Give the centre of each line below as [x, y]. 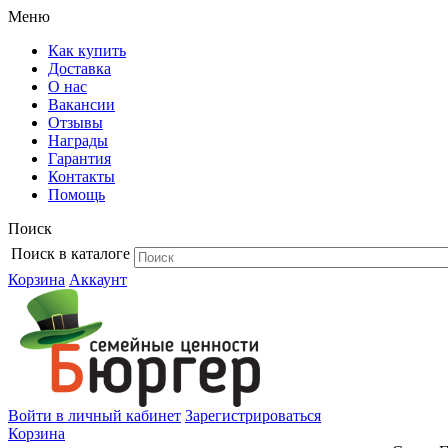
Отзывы [75, 122]
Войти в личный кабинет [94, 416]
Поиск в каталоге [70, 253]
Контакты [81, 176]
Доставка [79, 68]
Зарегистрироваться [253, 416]
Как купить [87, 50]
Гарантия [79, 158]
